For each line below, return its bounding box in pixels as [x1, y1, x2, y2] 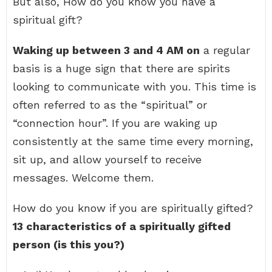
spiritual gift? [13, 13, 83, 26]
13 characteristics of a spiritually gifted [13, 220, 231, 233]
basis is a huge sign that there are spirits [13, 62, 230, 75]
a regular [200, 44, 250, 56]
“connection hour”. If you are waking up [13, 117, 217, 129]
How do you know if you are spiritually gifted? [13, 202, 253, 214]
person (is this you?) [13, 238, 124, 251]
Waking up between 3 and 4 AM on [13, 44, 200, 56]
